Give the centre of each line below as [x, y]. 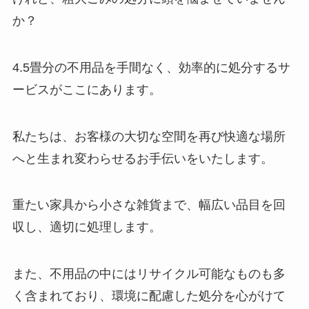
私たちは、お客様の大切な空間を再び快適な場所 [149, 136]
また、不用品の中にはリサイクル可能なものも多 [149, 274]
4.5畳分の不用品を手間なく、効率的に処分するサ [151, 67]
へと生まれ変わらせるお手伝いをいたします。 [142, 158]
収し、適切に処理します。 [87, 227]
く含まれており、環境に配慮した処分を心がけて [149, 296]
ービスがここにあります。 [87, 89]
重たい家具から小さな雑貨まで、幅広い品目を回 [149, 205]
